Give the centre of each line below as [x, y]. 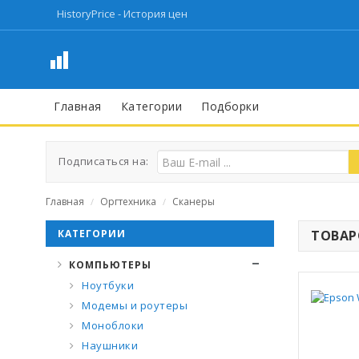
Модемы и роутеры [133, 305]
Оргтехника [128, 202]
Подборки [230, 106]
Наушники [108, 345]
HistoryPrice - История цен [122, 14]
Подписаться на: [104, 161]
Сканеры [194, 202]
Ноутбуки [106, 285]
